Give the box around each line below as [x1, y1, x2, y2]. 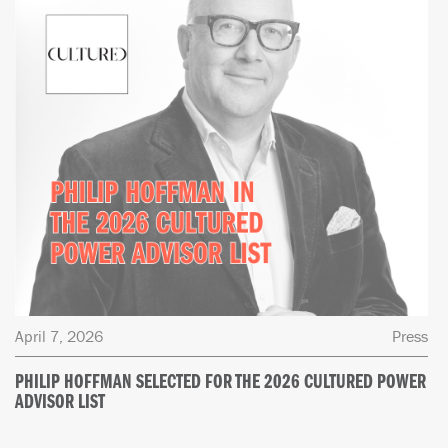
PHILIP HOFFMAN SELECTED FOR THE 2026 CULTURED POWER [14, 374, 426, 391]
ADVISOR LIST [14, 394, 105, 411]
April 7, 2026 [14, 325, 103, 346]
